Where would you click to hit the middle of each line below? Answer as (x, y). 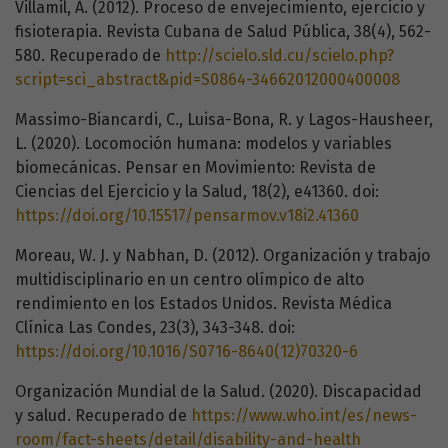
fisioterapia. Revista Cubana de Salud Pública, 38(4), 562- (223, 32)
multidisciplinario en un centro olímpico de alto (189, 280)
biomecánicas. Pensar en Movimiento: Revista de (195, 168)
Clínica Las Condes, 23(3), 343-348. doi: (155, 328)
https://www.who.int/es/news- (304, 416)
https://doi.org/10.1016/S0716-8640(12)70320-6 (186, 352)
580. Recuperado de (90, 56)
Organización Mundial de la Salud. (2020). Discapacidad (218, 392)
